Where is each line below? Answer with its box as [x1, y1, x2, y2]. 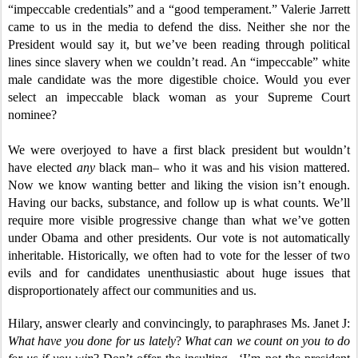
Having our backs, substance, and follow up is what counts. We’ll [8, 195, 350, 209]
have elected [8, 160, 77, 174]
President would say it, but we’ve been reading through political [8, 37, 350, 51]
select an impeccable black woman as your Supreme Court [8, 89, 350, 104]
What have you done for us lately [8, 333, 176, 348]
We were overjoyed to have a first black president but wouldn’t [8, 142, 350, 157]
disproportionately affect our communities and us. [8, 283, 257, 297]
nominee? [8, 107, 57, 121]
